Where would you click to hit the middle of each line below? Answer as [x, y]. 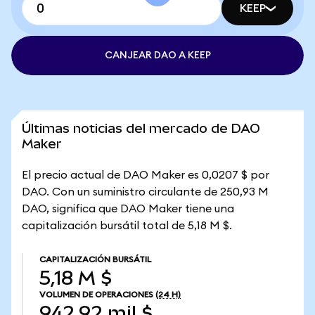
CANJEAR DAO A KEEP [157, 56]
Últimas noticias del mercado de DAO [141, 128]
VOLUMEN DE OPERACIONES [96, 295]
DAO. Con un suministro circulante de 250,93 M [145, 192]
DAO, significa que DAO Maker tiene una [128, 209]
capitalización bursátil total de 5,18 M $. [127, 226]
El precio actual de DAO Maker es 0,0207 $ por [146, 175]
